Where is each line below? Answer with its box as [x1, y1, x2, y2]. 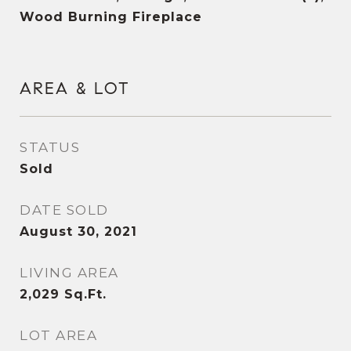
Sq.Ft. [64, 287, 107, 302]
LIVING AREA [20, 265, 119, 280]
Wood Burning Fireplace [20, 9, 202, 24]
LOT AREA [20, 327, 97, 343]
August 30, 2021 [20, 224, 137, 239]
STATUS [20, 139, 80, 155]
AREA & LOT [20, 78, 130, 99]
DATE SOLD [20, 202, 109, 218]
